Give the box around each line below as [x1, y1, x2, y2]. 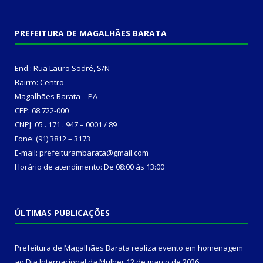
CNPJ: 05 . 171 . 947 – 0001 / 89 [15, 119, 117, 130]
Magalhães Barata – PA [15, 91, 97, 102]
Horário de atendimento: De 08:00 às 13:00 [15, 161, 164, 173]
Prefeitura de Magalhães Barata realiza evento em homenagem [15, 242, 243, 254]
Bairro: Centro [15, 77, 64, 88]
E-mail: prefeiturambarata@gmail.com [15, 147, 149, 159]
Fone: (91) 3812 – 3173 [15, 133, 90, 144]
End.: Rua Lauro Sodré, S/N [15, 63, 110, 74]
